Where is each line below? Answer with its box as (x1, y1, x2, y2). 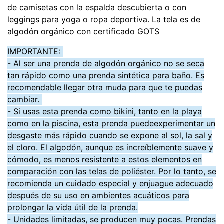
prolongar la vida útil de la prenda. (7, 202, 138, 212)
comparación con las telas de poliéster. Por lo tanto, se (7, 166, 216, 176)
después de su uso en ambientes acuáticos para (7, 190, 189, 200)
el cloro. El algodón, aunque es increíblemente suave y (7, 142, 213, 152)
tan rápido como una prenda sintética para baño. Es (7, 70, 204, 80)
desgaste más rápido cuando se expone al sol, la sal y (7, 130, 212, 140)
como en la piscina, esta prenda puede (7, 118, 154, 128)
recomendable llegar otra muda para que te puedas (7, 82, 202, 92)
